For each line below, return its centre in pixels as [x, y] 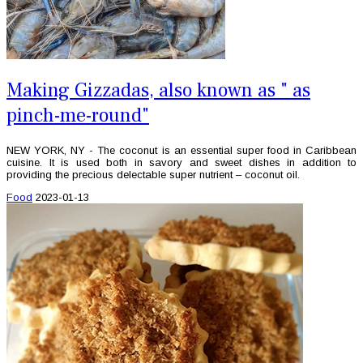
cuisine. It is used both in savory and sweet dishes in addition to [181, 163]
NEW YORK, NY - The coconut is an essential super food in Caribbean [181, 151]
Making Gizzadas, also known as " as [158, 91]
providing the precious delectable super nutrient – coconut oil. [153, 175]
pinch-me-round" [78, 116]
